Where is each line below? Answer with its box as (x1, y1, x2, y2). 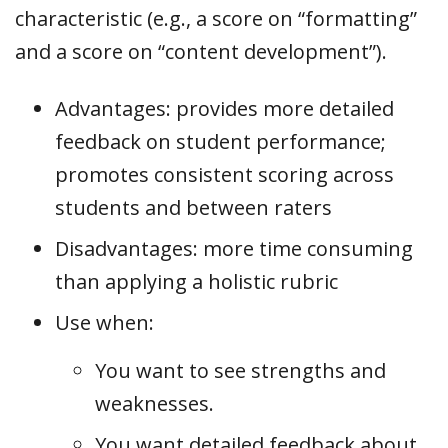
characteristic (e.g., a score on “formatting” (15, 4, 417, 32)
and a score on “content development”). (15, 37, 387, 65)
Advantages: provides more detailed (55, 94, 394, 122)
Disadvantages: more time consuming (55, 234, 413, 262)
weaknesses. (95, 389, 214, 417)
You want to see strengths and (95, 356, 386, 384)
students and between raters (55, 193, 332, 221)
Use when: (55, 308, 154, 336)
